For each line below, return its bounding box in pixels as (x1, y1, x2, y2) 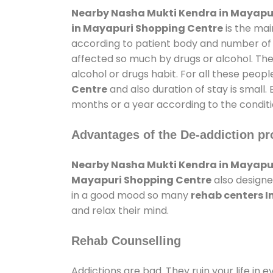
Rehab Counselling (71, 233, 181, 247)
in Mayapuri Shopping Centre (71, 21, 223, 35)
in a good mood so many (71, 188, 191, 202)
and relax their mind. (71, 203, 169, 218)
